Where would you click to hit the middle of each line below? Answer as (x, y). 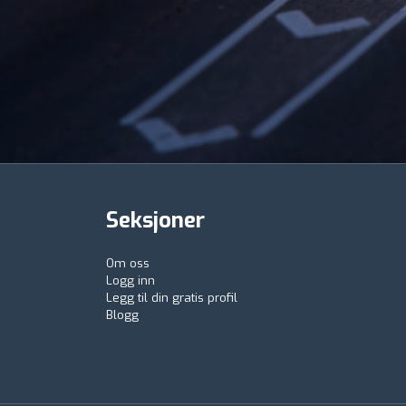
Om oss (128, 263)
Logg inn (130, 280)
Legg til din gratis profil (172, 297)
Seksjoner (155, 220)
